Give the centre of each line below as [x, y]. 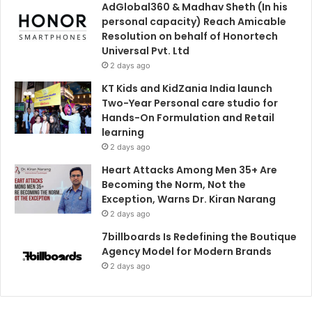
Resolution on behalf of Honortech [190, 37]
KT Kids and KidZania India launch [187, 89]
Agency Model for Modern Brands [187, 252]
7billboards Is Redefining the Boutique [199, 237]
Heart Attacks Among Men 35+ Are [189, 170]
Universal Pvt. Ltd [146, 51]
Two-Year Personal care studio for [190, 103]
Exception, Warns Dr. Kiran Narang [189, 200]
